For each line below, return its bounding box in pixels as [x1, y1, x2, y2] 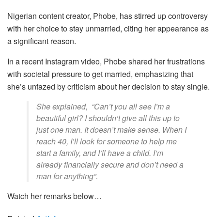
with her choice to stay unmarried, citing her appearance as [7, 23, 209, 34]
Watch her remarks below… [7, 190, 102, 202]
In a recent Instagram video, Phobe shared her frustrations [7, 56, 205, 67]
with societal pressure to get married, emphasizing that [7, 68, 193, 80]
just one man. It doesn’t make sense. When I [36, 124, 186, 136]
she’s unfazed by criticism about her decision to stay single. [7, 81, 210, 93]
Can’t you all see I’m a [94, 101, 170, 112]
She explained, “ [36, 101, 94, 112]
